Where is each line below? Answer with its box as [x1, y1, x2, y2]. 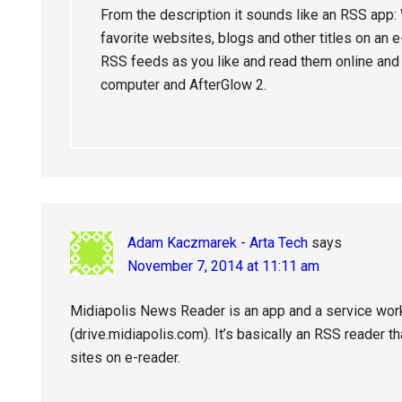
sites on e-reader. [70, 349, 180, 366]
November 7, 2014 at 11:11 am [127, 258, 319, 275]
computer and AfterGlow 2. [100, 76, 267, 93]
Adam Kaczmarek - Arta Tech [127, 234, 308, 251]
